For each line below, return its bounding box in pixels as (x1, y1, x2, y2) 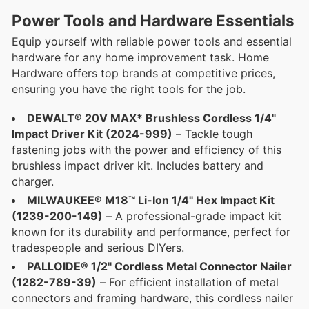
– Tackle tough (172, 126, 252, 141)
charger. (12, 174, 54, 188)
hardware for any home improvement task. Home (12, 50, 269, 64)
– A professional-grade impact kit (103, 208, 281, 223)
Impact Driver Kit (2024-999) (12, 126, 172, 141)
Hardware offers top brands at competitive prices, (12, 66, 275, 80)
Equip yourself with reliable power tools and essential (12, 34, 292, 48)
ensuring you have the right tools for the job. (12, 81, 246, 96)
